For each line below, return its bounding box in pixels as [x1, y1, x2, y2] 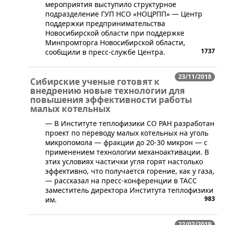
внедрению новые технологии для [30, 84, 185, 96]
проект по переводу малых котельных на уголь [45, 128, 208, 138]
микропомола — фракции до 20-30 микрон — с [45, 137, 207, 147]
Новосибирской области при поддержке [45, 28, 184, 38]
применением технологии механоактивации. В [45, 147, 209, 157]
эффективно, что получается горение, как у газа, [45, 166, 214, 176]
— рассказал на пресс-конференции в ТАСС [45, 175, 197, 185]
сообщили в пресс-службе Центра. [45, 47, 165, 57]
